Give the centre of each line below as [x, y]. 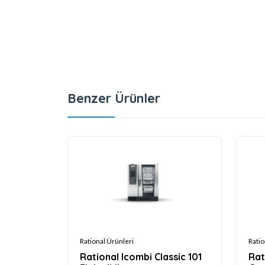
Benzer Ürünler [114, 98]
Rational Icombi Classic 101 [141, 256]
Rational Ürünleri [107, 241]
